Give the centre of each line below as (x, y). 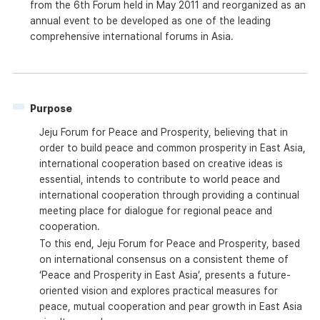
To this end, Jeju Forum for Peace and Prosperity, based (169, 244)
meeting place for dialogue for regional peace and (155, 211)
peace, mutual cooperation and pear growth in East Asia (170, 307)
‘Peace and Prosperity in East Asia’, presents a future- (165, 275)
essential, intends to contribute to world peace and (159, 180)
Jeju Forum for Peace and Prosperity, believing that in (163, 132)
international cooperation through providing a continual (169, 195)
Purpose (51, 109)
